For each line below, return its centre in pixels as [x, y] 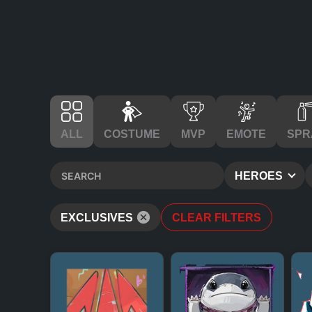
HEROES [260, 176]
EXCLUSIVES [97, 218]
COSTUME [132, 134]
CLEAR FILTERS [217, 218]
